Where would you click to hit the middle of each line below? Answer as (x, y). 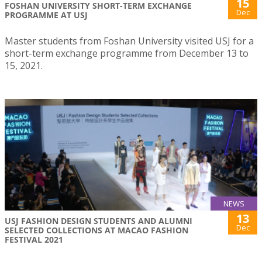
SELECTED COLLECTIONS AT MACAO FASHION (96, 230)
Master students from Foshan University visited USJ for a (129, 41)
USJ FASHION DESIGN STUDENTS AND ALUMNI (99, 220)
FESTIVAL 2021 (34, 239)
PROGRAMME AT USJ (46, 15)
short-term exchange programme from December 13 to (127, 53)
